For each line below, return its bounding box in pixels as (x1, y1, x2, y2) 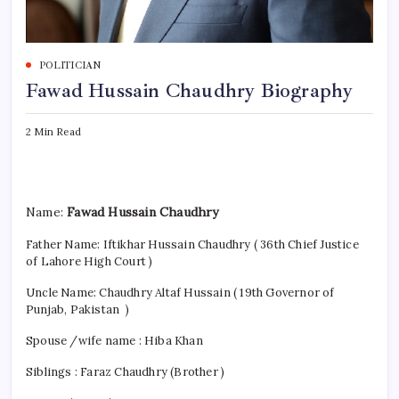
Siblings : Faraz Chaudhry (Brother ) (26, 363, 225, 379)
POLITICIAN (39, 59, 102, 71)
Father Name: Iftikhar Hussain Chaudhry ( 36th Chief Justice (26, 236, 359, 252)
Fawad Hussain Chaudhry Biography (26, 77, 354, 103)
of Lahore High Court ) (26, 253, 153, 269)
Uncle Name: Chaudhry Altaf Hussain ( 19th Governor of (26, 284, 335, 300)
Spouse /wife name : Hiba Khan (26, 332, 203, 348)
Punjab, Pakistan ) (26, 301, 129, 317)
